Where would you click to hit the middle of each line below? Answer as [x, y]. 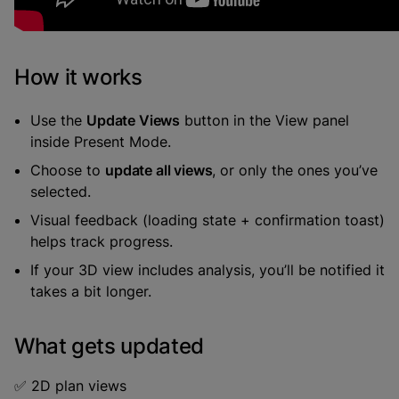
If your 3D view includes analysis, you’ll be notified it [208, 270]
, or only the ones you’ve [295, 170]
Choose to [68, 170]
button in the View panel [265, 120]
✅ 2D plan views [70, 386]
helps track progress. [102, 241]
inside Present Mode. [101, 142]
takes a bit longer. [91, 291]
